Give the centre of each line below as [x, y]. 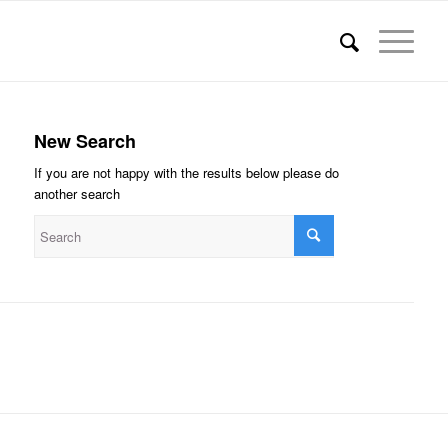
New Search [84, 141]
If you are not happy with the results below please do [186, 173]
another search [76, 194]
